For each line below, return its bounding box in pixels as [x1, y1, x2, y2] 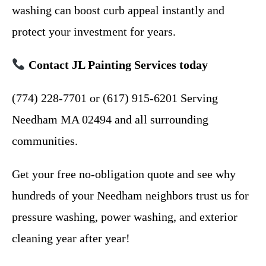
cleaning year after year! [12, 232, 130, 245]
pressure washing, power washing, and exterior [12, 210, 237, 224]
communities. [12, 134, 78, 148]
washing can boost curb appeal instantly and [12, 4, 224, 17]
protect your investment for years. [12, 25, 176, 39]
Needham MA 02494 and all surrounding [12, 113, 208, 126]
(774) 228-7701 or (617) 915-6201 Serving [12, 91, 218, 105]
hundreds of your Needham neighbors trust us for [12, 189, 249, 202]
